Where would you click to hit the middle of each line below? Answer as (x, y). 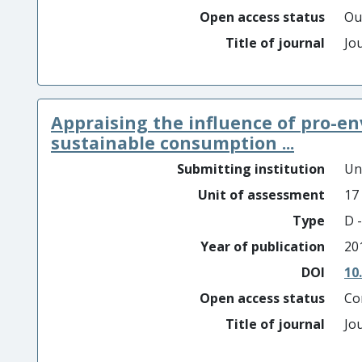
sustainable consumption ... (173, 143)
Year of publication (263, 246)
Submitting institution (251, 169)
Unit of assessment (261, 195)
